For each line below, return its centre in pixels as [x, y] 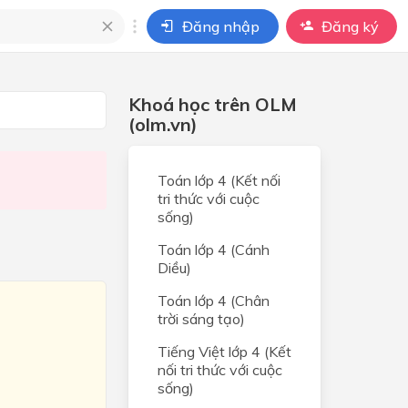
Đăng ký [350, 26]
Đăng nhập [221, 26]
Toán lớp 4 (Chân [213, 301]
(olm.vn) [163, 124]
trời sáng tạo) [201, 319]
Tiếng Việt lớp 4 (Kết [224, 352]
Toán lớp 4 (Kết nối [219, 180]
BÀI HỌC [107, 134]
